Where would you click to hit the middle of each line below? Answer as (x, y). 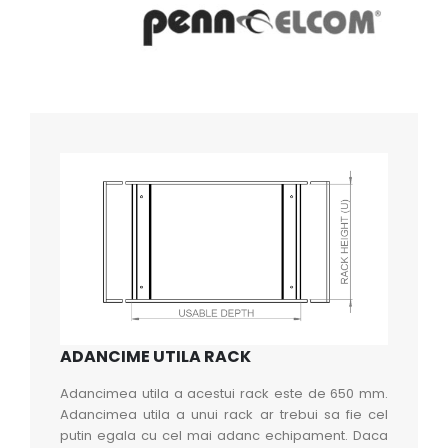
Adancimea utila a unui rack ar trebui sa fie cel (224, 414)
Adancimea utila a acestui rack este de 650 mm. (224, 393)
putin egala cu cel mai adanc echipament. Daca (224, 435)
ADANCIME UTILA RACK (155, 356)
